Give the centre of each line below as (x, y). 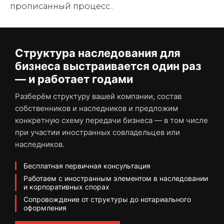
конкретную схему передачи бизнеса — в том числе (111, 120)
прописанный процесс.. (61, 6)
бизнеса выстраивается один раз (108, 66)
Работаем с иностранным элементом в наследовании (116, 178)
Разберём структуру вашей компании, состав (98, 96)
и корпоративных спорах (66, 187)
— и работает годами (74, 79)
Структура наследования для (98, 53)
